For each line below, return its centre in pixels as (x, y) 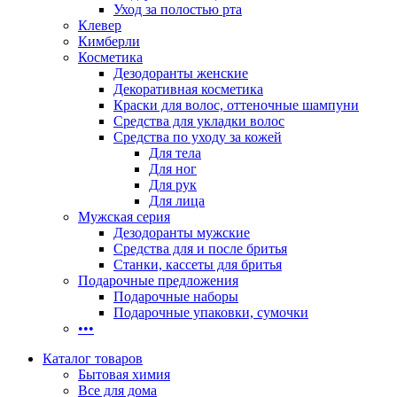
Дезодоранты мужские (182, 233)
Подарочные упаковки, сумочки (211, 312)
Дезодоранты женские (181, 73)
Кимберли (109, 41)
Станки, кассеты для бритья (198, 265)
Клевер (100, 25)
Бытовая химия (124, 374)
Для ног (173, 169)
